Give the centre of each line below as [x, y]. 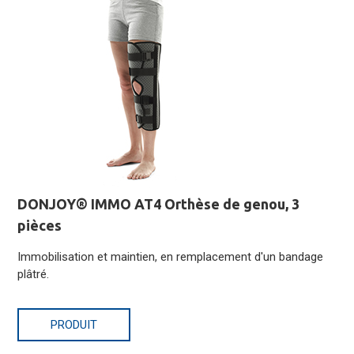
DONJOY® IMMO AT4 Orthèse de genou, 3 [159, 204]
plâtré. [34, 275]
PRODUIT [74, 325]
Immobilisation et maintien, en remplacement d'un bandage [171, 257]
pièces [40, 226]
